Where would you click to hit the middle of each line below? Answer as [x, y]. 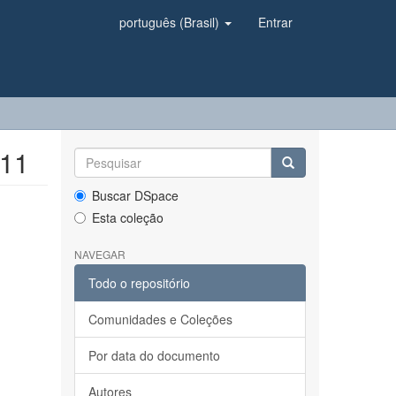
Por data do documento [154, 355]
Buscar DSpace [135, 195]
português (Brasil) [171, 22]
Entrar [275, 22]
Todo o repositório [139, 283]
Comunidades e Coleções [160, 319]
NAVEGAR [99, 254]
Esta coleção [127, 217]
